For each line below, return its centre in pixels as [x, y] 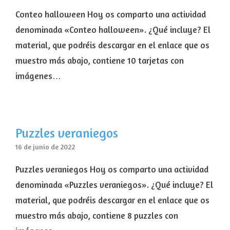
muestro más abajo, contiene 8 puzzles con [97, 216]
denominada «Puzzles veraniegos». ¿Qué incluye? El [114, 185]
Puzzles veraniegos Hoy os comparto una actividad [112, 169]
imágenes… [38, 76]
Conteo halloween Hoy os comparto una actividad [111, 14]
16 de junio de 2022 [45, 147]
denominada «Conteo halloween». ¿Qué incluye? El [113, 30]
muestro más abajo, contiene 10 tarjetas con [100, 61]
